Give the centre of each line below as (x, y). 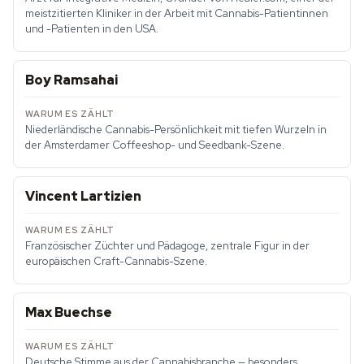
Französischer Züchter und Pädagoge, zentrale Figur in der (167, 246)
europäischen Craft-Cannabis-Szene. (116, 262)
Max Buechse (69, 313)
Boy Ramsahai (71, 80)
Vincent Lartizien (83, 197)
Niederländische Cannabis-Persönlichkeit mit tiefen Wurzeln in (176, 130)
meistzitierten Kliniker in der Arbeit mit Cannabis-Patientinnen (177, 14)
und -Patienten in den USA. (92, 29)
